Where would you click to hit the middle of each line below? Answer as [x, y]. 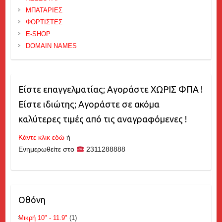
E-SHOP [38, 34]
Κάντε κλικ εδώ [41, 138]
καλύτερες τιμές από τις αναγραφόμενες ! [102, 119]
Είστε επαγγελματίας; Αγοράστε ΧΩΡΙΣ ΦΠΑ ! [110, 89]
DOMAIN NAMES [51, 46]
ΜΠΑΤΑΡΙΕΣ [44, 10]
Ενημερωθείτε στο [47, 149]
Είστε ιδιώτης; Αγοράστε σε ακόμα [89, 104]
